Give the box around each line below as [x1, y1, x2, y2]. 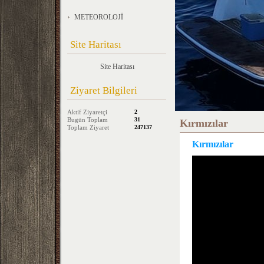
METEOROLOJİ [74, 13, 123, 21]
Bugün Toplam [67, 116, 108, 123]
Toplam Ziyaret [67, 124, 109, 131]
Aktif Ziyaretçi [67, 108, 107, 115]
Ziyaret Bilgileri [70, 85, 137, 96]
